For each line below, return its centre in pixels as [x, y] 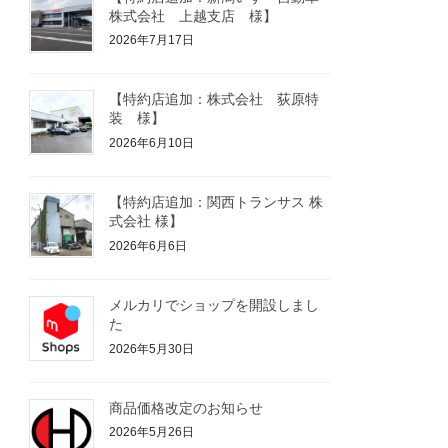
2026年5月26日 [152, 432]
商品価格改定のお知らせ [186, 407]
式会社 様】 [146, 221]
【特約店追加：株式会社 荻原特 [214, 99]
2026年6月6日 [148, 245]
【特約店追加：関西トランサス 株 [216, 202]
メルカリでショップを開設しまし [214, 304]
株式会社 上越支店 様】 [193, 15]
